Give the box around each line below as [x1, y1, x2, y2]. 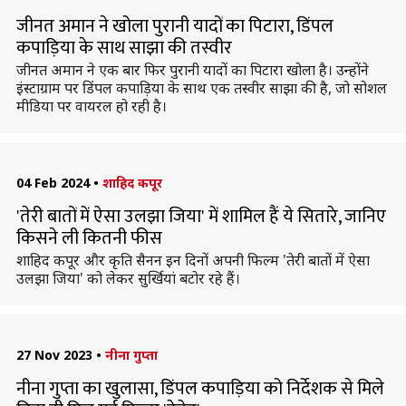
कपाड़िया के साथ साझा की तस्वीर [15, 33, 232, 63]
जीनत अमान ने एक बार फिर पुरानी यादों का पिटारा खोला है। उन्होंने [15, 60, 369, 80]
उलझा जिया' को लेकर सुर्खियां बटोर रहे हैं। [15, 268, 240, 288]
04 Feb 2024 [15, 174, 90, 191]
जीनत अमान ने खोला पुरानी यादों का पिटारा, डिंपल [15, 11, 333, 42]
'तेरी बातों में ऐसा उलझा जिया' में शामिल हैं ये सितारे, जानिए [15, 201, 386, 232]
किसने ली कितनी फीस [15, 223, 162, 254]
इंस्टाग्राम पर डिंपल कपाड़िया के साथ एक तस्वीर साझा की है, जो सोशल [15, 78, 387, 98]
